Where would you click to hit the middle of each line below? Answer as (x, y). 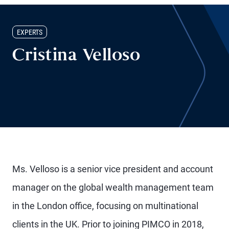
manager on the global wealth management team (113, 187)
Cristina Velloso (76, 56)
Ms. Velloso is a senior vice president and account (113, 169)
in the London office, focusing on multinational (105, 206)
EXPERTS (30, 32)
